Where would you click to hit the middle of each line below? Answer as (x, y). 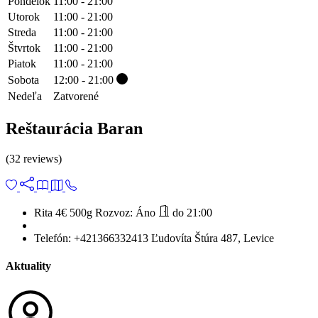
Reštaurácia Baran (74, 128)
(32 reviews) (34, 158)
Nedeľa (25, 96)
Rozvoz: (114, 212)
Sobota (23, 80)
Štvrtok (24, 48)
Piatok (22, 64)
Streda (22, 32)
